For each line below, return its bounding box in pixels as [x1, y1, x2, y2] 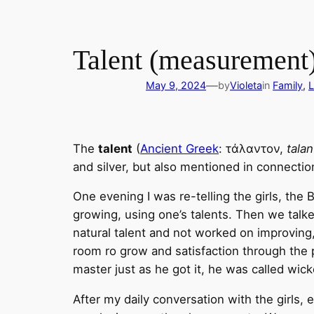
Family [273, 78, 303, 91]
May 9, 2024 [146, 78, 206, 91]
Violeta [230, 78, 262, 91]
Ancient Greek [140, 141, 219, 156]
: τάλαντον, [219, 141, 287, 156]
